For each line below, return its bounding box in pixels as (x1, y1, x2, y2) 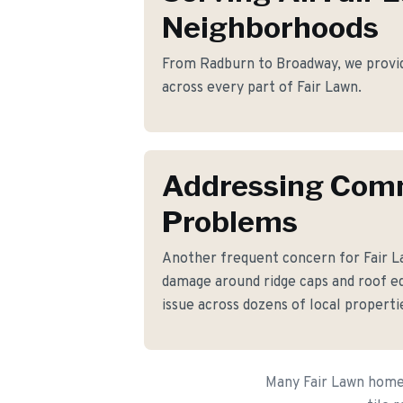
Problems (162, 204, 298, 239)
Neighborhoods (162, 10, 379, 45)
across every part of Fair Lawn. (162, 79, 362, 97)
